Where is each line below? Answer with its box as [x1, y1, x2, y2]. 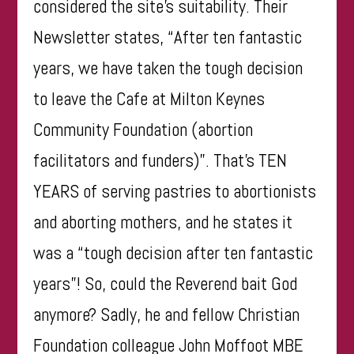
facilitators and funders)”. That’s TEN [33, 148, 288, 172]
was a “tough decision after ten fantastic [33, 240, 314, 265]
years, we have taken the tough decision [33, 55, 303, 80]
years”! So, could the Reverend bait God [33, 271, 298, 296]
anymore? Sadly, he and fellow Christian [33, 302, 300, 326]
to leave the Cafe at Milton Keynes [33, 86, 265, 111]
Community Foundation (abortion [33, 117, 254, 141]
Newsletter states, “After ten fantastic [33, 24, 303, 49]
